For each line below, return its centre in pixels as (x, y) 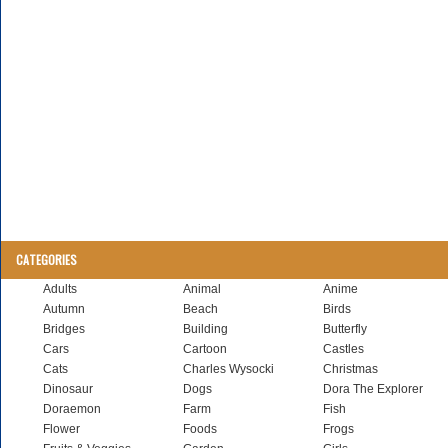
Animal (202, 289)
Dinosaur (68, 389)
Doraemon (72, 409)
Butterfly (345, 329)
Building (205, 329)
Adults (60, 289)
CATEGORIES (46, 259)
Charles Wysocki (228, 369)
